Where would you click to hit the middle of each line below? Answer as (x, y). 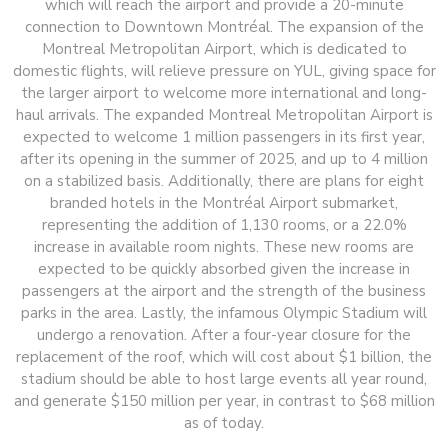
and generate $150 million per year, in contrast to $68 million (224, 400)
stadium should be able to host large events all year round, (224, 378)
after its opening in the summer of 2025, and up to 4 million (224, 158)
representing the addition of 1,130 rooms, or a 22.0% (224, 224)
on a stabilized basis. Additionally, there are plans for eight (224, 180)
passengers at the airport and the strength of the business (224, 290)
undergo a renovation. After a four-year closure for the (224, 334)
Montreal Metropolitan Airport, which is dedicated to (224, 48)
